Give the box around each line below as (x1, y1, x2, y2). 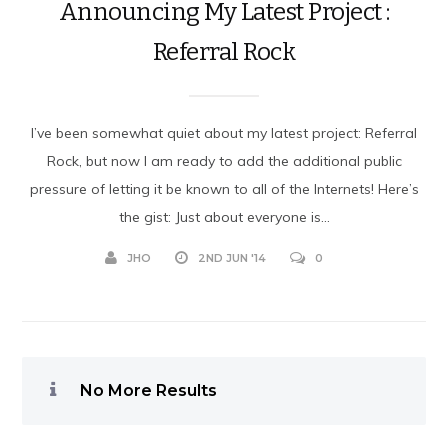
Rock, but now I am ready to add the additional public (46, 151, 402, 170)
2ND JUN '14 (198, 250, 266, 265)
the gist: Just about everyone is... (118, 207, 330, 226)
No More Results (76, 380, 218, 400)
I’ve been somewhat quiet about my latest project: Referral (31, 123, 417, 142)
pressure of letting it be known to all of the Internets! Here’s (29, 179, 419, 198)
